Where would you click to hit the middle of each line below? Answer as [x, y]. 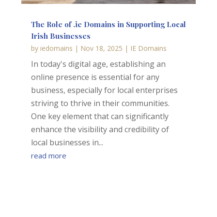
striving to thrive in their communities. [100, 103]
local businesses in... [67, 143]
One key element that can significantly [100, 116]
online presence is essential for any [95, 77]
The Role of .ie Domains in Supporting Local [108, 24]
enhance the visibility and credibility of [100, 130]
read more [48, 156]
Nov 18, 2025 [101, 48]
